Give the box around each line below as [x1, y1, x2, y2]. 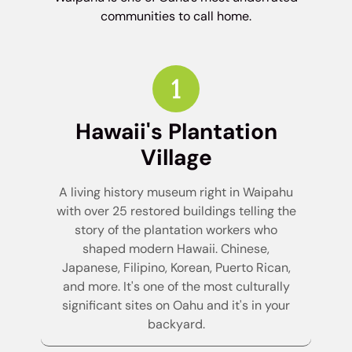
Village [140, 142, 212, 172]
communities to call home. [101, 8, 251, 25]
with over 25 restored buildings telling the [56, 202, 296, 219]
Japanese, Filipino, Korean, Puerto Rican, [61, 258, 291, 276]
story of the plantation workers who [75, 221, 277, 238]
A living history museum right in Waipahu [59, 183, 293, 200]
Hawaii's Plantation [75, 116, 277, 146]
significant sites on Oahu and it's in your [62, 296, 290, 313]
